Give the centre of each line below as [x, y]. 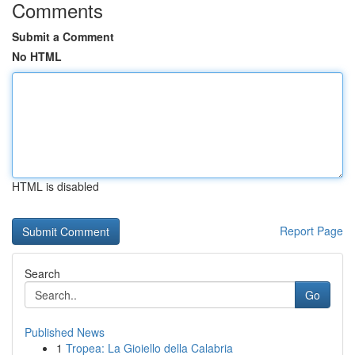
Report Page [311, 231]
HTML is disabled [55, 186]
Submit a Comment [63, 36]
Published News [65, 332]
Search [42, 273]
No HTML [37, 56]
